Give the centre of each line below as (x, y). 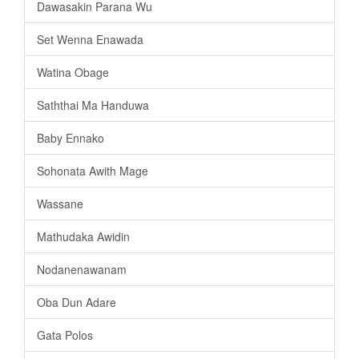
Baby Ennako (71, 138)
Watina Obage (73, 73)
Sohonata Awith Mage (93, 171)
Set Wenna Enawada (90, 40)
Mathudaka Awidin (83, 237)
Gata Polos (65, 335)
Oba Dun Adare (77, 303)
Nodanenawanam (82, 270)
